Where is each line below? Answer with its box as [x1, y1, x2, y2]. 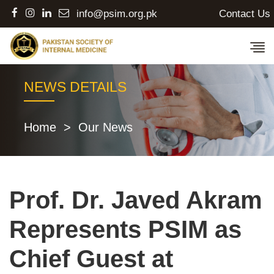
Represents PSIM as [9, 215, 242, 243]
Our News [78, 120, 133, 134]
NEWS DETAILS [24, 78, 127, 95]
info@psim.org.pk [76, 8, 157, 20]
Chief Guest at [9, 245, 173, 272]
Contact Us [219, 7, 270, 20]
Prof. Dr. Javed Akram [9, 186, 262, 213]
